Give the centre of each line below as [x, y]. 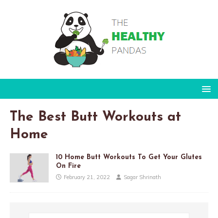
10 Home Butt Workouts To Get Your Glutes [129, 157]
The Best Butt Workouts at [95, 117]
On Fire [68, 166]
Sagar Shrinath [142, 177]
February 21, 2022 [87, 177]
